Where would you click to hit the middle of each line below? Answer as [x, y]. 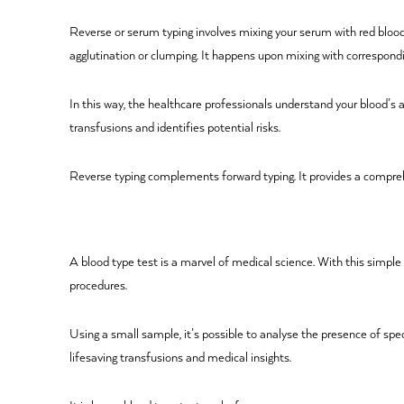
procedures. [99, 286]
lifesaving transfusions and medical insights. [181, 358]
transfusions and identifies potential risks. [175, 129]
